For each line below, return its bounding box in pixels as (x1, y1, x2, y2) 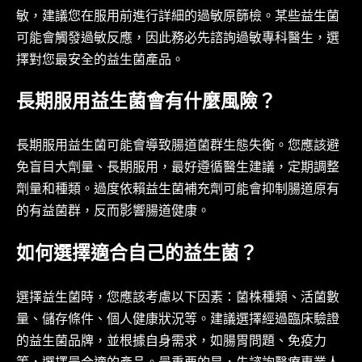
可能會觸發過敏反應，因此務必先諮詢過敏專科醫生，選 (16, 28, 339, 49)
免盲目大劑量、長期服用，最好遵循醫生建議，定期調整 (16, 158, 339, 179)
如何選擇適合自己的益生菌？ (16, 241, 258, 270)
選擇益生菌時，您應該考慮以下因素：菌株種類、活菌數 (16, 288, 339, 309)
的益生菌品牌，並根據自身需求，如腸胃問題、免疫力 (16, 331, 326, 352)
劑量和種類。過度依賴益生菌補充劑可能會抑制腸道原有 (16, 180, 339, 201)
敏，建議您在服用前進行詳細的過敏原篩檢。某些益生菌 (16, 6, 339, 27)
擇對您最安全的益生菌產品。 (16, 50, 184, 71)
